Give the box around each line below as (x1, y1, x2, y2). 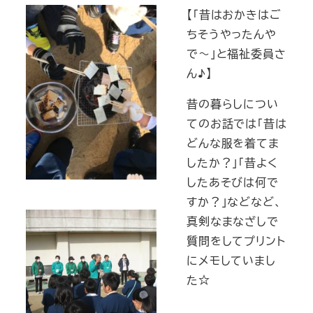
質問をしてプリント (187, 232, 286, 249)
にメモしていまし (187, 252, 276, 268)
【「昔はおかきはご (187, 6, 282, 22)
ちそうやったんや (187, 25, 277, 42)
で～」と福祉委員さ (187, 45, 286, 61)
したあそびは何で (187, 173, 279, 190)
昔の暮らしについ (187, 95, 279, 112)
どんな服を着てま (187, 134, 279, 151)
